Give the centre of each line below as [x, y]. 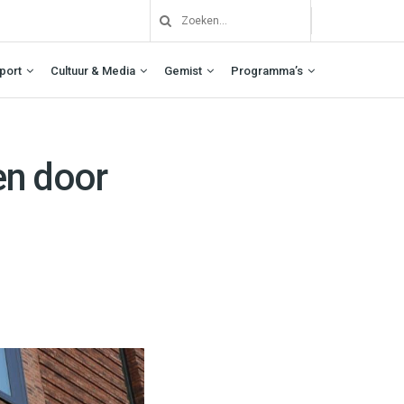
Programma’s [267, 70]
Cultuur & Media [93, 70]
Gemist [183, 70]
